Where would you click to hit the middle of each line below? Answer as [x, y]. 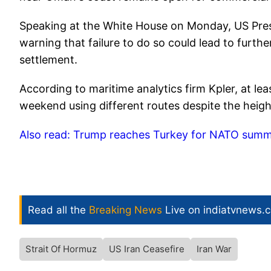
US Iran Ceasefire [147, 249]
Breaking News [126, 210]
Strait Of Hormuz [61, 249]
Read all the [58, 210]
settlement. [48, 60]
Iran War [214, 249]
